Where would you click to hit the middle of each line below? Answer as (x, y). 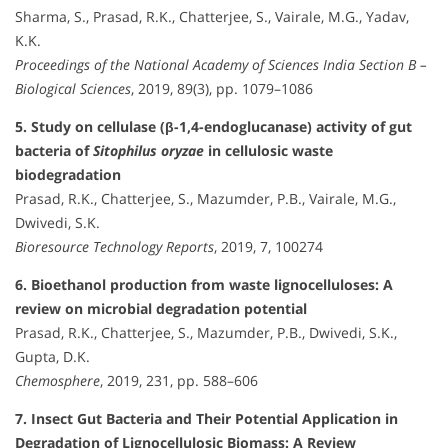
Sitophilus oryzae (148, 151)
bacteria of (54, 151)
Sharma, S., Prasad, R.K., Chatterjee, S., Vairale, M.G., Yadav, (212, 17)
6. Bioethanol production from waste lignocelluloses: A (204, 285)
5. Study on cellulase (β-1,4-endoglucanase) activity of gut (213, 127)
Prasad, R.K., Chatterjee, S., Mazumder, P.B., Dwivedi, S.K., (206, 333)
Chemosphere (57, 381)
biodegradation (68, 175)
